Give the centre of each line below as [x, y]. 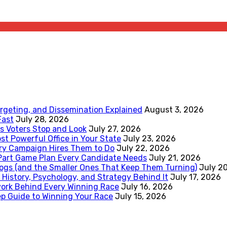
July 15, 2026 [141, 196]
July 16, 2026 [147, 186]
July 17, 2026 [196, 177]
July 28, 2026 [42, 119]
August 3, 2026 [174, 109]
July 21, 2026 [175, 158]
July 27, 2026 [115, 129]
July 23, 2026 [149, 138]
